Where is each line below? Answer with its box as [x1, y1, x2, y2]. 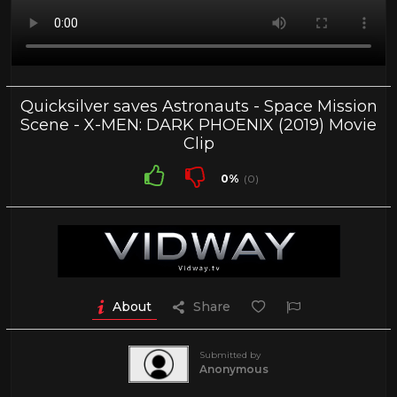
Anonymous [199, 362, 269, 376]
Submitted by [199, 348, 261, 361]
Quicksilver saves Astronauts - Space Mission [19, 97, 378, 117]
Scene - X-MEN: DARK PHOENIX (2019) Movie [20, 115, 377, 136]
